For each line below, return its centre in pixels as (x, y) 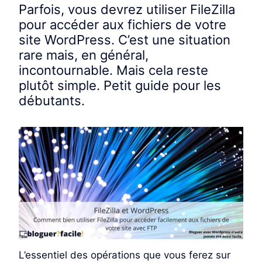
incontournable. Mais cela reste (113, 70)
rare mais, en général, (84, 55)
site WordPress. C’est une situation (125, 40)
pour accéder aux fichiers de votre (123, 25)
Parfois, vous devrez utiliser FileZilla (127, 10)
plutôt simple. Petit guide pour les (120, 86)
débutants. (52, 101)
